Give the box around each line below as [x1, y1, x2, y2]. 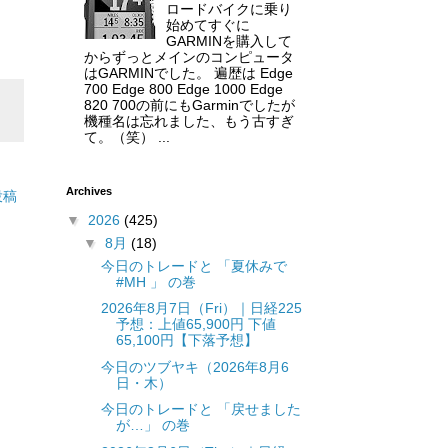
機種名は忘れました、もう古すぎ [83, 113, 294, 130]
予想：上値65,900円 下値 [115, 316, 276, 333]
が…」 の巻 [115, 417, 190, 434]
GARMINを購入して [166, 33, 293, 50]
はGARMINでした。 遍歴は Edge [83, 65, 293, 82]
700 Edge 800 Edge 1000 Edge [83, 81, 283, 98]
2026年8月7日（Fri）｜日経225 [100, 300, 302, 317]
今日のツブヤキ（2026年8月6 [100, 358, 289, 375]
